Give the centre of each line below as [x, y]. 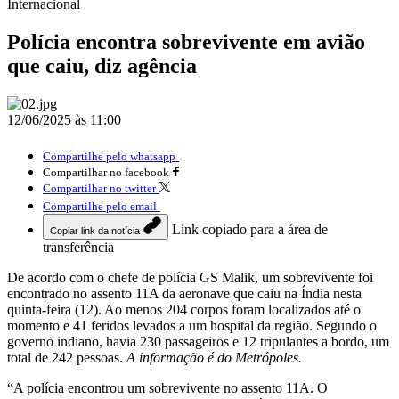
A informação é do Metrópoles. [214, 357]
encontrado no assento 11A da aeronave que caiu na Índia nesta [184, 293]
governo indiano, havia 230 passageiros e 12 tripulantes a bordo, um [198, 341]
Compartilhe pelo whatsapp [109, 156]
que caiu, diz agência [102, 65]
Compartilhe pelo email [100, 206]
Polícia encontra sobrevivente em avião [186, 41]
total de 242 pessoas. [67, 357]
